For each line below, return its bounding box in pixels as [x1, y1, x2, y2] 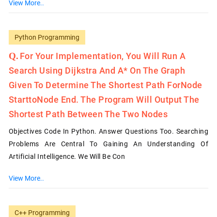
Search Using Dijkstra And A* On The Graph [8, 65, 186, 76]
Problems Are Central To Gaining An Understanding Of [8, 139, 209, 148]
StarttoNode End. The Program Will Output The [8, 94, 200, 105]
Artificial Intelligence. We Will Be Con [8, 152, 125, 160]
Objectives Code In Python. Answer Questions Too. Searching [8, 127, 209, 135]
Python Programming [14, 33, 79, 41]
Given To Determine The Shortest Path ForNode [8, 79, 202, 90]
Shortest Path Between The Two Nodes [8, 108, 168, 119]
